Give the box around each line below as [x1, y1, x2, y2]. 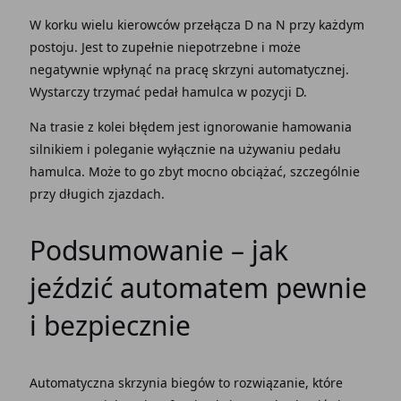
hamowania [281, 118, 352, 135]
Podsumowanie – [29, 232, 252, 269]
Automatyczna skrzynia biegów [29, 374, 215, 391]
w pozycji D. [233, 83, 307, 100]
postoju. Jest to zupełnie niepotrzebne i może [29, 38, 301, 55]
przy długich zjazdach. [29, 185, 168, 202]
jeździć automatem [29, 269, 269, 306]
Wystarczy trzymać [29, 83, 144, 100]
